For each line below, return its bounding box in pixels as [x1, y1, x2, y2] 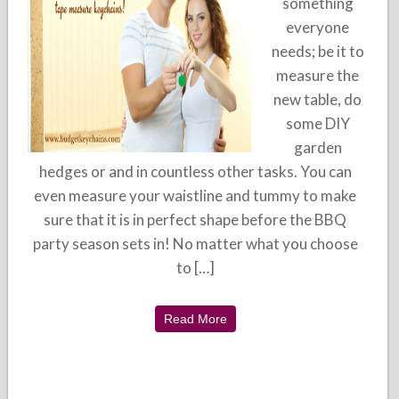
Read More [163, 312, 227, 326]
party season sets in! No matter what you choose [32, 234, 358, 253]
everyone [286, 18, 350, 37]
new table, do [273, 90, 362, 109]
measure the [276, 66, 360, 85]
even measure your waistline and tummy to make [34, 186, 357, 205]
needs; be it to [271, 42, 364, 61]
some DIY [285, 114, 350, 133]
